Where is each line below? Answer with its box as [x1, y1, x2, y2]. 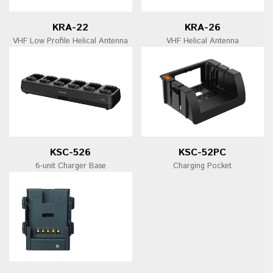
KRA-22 [52, 20, 89, 35]
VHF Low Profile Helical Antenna [13, 35, 129, 47]
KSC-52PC [179, 145, 227, 160]
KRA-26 [184, 20, 221, 35]
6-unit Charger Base [35, 160, 106, 172]
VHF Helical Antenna [166, 35, 239, 47]
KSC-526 [50, 145, 91, 160]
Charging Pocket [173, 160, 232, 172]
